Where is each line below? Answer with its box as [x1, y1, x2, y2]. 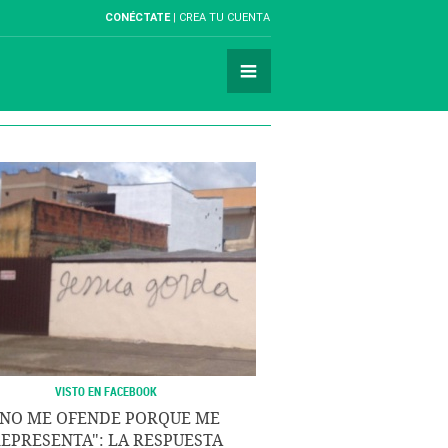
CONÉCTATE [105, 11, 170, 24]
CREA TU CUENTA [179, 11, 270, 24]
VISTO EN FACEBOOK [55, 383, 157, 399]
